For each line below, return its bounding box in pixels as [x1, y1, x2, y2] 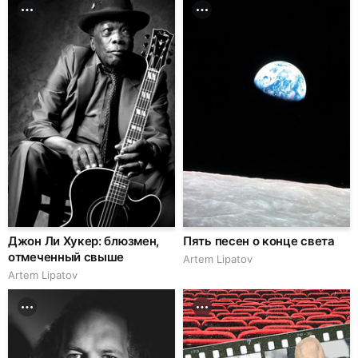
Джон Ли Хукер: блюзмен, [8, 233, 160, 249]
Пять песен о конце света [183, 233, 335, 249]
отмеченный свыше [8, 249, 125, 265]
